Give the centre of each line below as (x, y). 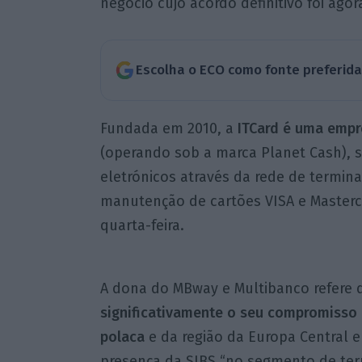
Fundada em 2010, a (168, 128)
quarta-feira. (142, 225)
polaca (122, 337)
